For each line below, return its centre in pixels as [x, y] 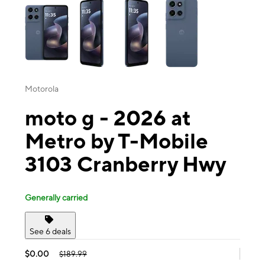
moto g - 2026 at [108, 118]
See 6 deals [50, 231]
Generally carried [56, 197]
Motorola [42, 89]
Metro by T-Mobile [117, 141]
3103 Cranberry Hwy [125, 164]
